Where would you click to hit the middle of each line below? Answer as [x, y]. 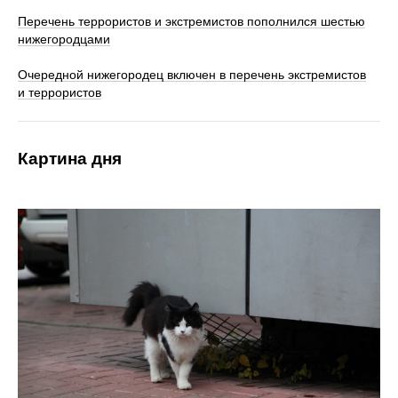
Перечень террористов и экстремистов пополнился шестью [191, 22]
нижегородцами [64, 40]
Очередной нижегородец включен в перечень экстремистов [192, 75]
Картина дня [70, 159]
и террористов [60, 93]
